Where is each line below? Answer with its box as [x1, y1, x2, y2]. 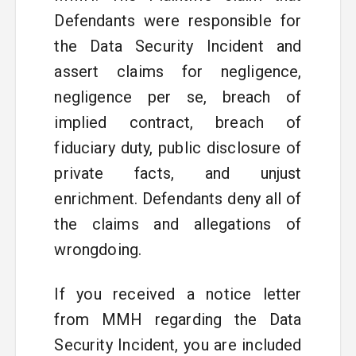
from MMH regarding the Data [54, 310, 302, 329]
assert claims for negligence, [54, 62, 302, 81]
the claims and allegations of [54, 215, 302, 234]
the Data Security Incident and [54, 37, 302, 56]
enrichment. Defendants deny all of [54, 189, 302, 208]
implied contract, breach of [54, 113, 302, 132]
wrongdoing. [54, 240, 142, 259]
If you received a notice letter [54, 284, 302, 304]
